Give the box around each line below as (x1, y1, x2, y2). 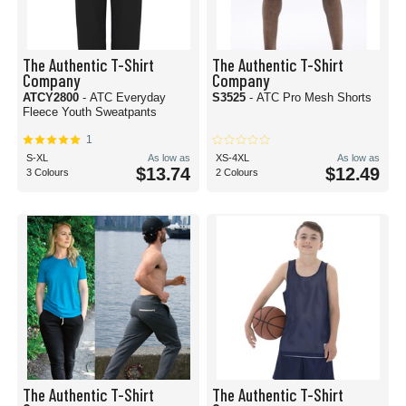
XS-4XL (216, 152, 249, 163)
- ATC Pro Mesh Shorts (249, 91, 372, 104)
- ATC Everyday (82, 91, 166, 104)
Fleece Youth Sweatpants (23, 105, 157, 119)
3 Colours (26, 167, 69, 178)
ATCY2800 (23, 91, 82, 104)
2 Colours (216, 167, 258, 178)
